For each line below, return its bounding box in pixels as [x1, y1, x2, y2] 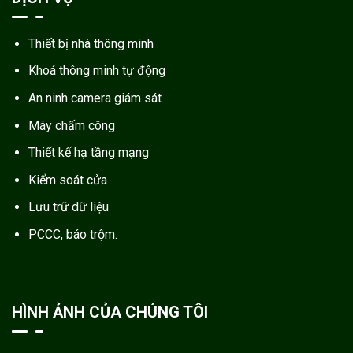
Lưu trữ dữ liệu [28, 199, 109, 215]
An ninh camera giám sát [28, 91, 162, 106]
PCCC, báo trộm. [28, 227, 117, 243]
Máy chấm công [28, 117, 115, 133]
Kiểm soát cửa [28, 172, 107, 188]
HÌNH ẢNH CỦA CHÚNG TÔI [12, 302, 208, 321]
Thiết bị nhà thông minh [28, 35, 154, 51]
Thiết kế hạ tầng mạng [28, 145, 149, 161]
